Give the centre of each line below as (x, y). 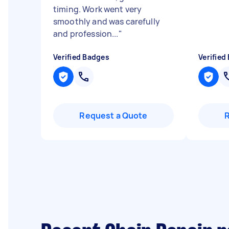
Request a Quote (113, 116)
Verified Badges (81, 57)
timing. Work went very (98, 9)
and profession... (86, 34)
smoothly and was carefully (107, 21)
